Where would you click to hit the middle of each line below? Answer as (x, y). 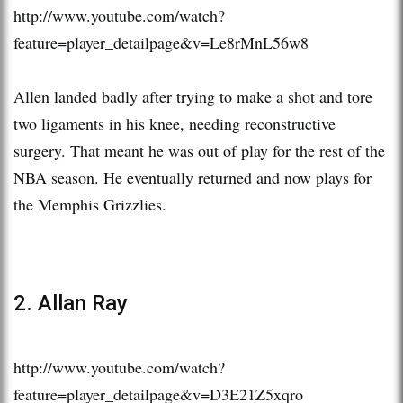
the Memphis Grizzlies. (90, 204)
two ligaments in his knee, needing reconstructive (175, 123)
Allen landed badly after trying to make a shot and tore (193, 96)
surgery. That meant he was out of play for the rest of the (199, 150)
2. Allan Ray (71, 303)
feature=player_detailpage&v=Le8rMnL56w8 (161, 42)
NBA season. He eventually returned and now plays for (193, 177)
